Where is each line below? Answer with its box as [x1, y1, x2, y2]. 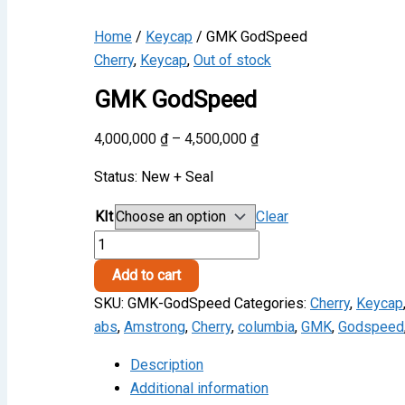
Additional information [130, 379, 268, 397]
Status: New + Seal [94, 167, 213, 185]
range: [258, 152, 296, 170]
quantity [93, 278, 143, 297]
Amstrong [124, 317, 185, 335]
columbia [238, 317, 295, 335]
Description [130, 355, 203, 373]
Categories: [234, 294, 310, 312]
